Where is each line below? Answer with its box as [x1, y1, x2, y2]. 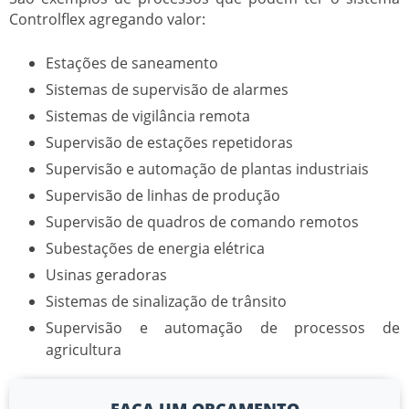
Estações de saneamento [46, 52, 218, 73]
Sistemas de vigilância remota [46, 105, 250, 126]
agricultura [46, 339, 121, 360]
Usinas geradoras [46, 264, 167, 285]
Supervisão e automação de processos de [46, 317, 400, 338]
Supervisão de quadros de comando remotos [46, 211, 359, 232]
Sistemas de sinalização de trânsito [46, 290, 287, 311]
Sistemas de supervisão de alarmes [46, 79, 288, 100]
